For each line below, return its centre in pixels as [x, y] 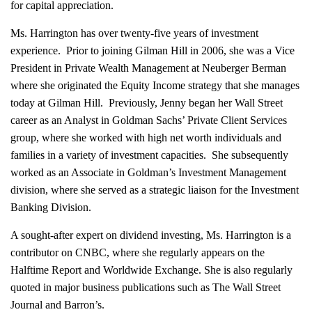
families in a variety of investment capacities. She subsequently [149, 155]
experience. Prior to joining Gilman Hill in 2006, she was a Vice [153, 51]
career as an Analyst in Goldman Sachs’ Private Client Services [149, 120]
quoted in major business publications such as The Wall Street [146, 288]
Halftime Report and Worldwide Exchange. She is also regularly [151, 270]
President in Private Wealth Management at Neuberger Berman [148, 68]
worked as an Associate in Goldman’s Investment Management [148, 173]
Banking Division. [51, 208]
